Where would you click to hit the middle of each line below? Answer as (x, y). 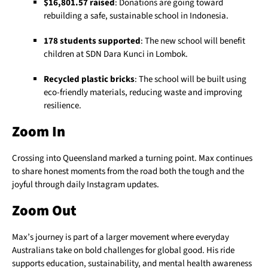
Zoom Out (44, 211)
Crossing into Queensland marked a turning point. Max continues (132, 159)
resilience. (62, 106)
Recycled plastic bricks (89, 80)
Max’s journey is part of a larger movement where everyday (121, 237)
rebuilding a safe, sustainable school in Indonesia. (136, 16)
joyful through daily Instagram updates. (86, 185)
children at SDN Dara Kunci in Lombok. (115, 54)
